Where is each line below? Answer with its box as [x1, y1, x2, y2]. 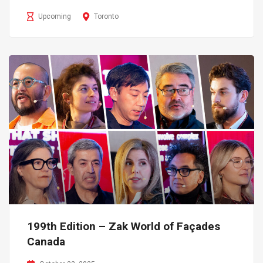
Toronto [94, 12, 119, 21]
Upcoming [38, 12, 71, 21]
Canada [27, 235, 65, 249]
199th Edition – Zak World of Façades [27, 220, 220, 234]
